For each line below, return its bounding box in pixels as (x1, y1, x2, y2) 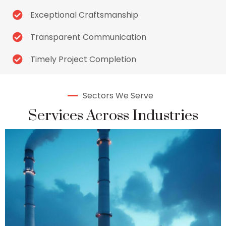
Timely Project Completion (30, 53, 136, 65)
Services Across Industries (28, 106, 198, 125)
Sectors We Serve (83, 89, 153, 101)
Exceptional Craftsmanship (30, 9, 138, 21)
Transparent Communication (30, 31, 146, 43)
